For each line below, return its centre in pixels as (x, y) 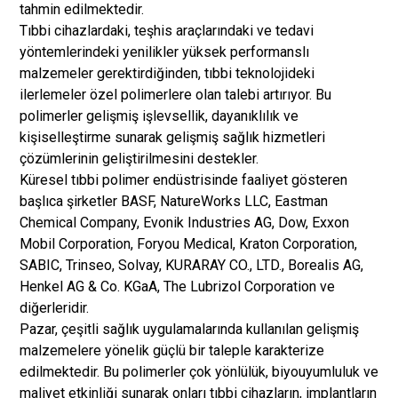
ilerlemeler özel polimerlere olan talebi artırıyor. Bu (175, 95)
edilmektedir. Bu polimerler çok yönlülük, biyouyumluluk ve (199, 372)
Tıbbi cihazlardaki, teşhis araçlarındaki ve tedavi (167, 31)
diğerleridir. (54, 308)
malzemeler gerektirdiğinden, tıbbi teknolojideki (167, 73)
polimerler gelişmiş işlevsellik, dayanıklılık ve (159, 116)
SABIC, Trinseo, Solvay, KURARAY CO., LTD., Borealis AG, (191, 265)
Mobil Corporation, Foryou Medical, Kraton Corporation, (188, 244)
